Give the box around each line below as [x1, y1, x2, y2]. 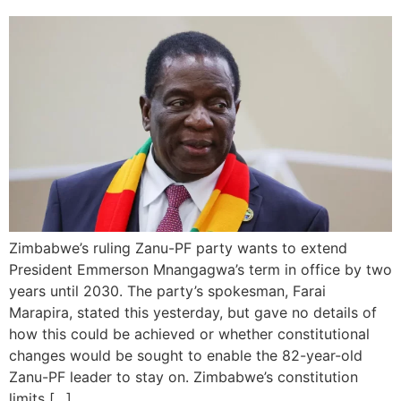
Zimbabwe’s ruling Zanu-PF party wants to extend [9, 238, 347, 257]
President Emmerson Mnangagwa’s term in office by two [9, 260, 392, 278]
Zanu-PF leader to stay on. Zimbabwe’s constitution [9, 367, 358, 386]
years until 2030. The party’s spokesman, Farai [9, 281, 326, 300]
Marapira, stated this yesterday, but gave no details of [9, 303, 377, 321]
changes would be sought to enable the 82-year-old [9, 346, 363, 364]
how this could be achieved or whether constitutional [9, 324, 370, 343]
